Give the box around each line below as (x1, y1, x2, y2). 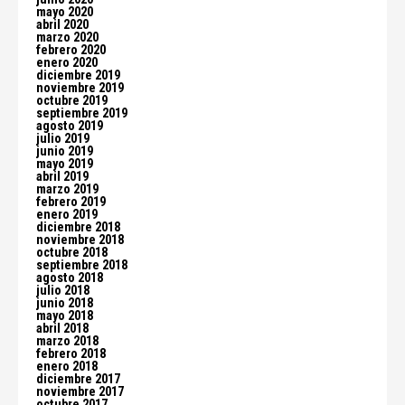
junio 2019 (36, 144, 93, 159)
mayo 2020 (36, 5, 93, 20)
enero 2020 (36, 55, 98, 71)
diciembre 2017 (36, 372, 120, 387)
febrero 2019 (36, 194, 106, 210)
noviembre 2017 (36, 384, 124, 400)
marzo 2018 (36, 334, 99, 349)
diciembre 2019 (36, 68, 120, 83)
